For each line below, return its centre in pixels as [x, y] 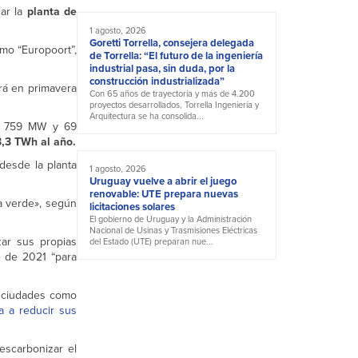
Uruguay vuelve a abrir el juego [163, 181]
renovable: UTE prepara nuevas [164, 194]
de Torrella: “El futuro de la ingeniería [176, 56]
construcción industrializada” [157, 82]
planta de [52, 12]
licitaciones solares [132, 207]
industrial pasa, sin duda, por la [162, 69]
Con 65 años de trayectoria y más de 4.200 [172, 94]
